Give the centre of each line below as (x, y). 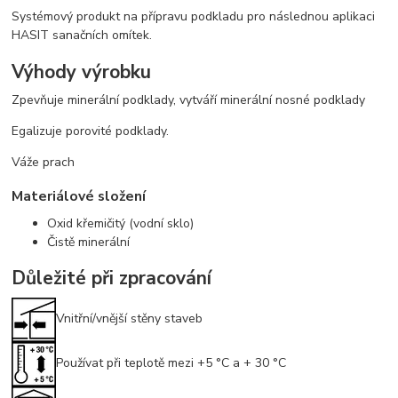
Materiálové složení (79, 196)
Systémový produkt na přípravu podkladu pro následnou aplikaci (194, 17)
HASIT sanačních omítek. (82, 36)
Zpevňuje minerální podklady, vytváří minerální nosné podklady (189, 100)
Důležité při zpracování (112, 279)
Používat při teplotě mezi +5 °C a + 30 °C (171, 363)
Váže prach (44, 163)
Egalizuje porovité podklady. (91, 131)
